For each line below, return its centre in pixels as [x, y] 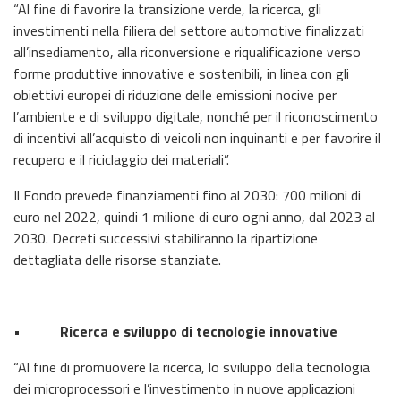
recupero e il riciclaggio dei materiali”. [121, 159]
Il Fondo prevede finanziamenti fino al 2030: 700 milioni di [187, 195]
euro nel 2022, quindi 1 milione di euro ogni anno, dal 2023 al [194, 216]
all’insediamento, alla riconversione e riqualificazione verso [187, 51]
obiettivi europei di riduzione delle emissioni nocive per [175, 94]
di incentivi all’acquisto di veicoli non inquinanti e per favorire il [197, 137]
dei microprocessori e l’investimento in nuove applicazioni [184, 388]
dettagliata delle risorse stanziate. [117, 259]
